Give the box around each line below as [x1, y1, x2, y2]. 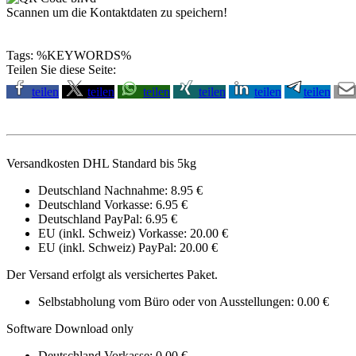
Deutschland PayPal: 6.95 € [38, 212, 177, 226]
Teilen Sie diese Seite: [6, 63, 116, 77]
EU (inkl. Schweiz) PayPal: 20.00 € [38, 241, 218, 255]
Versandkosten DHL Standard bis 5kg [6, 157, 196, 171]
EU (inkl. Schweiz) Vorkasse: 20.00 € [38, 226, 228, 241]
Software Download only [6, 322, 133, 336]
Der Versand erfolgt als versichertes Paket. [6, 268, 218, 282]
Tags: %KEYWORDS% [6, 48, 131, 63]
